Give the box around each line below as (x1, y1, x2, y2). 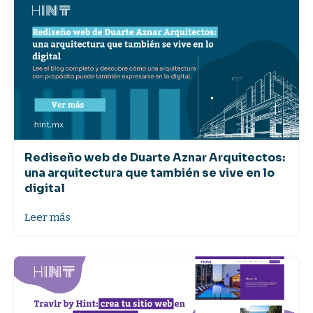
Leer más (24, 210, 71, 224)
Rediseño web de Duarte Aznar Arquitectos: (24, 150, 285, 165)
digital (24, 180, 65, 196)
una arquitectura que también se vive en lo (24, 165, 275, 180)
